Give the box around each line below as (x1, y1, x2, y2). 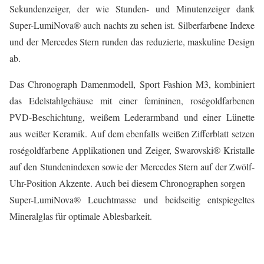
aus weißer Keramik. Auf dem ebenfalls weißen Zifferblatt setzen (9, 127, 255, 140)
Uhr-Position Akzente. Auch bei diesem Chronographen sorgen (9, 177, 245, 190)
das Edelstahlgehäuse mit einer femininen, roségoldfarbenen (9, 94, 255, 107)
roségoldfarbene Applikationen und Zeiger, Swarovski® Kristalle (9, 144, 255, 157)
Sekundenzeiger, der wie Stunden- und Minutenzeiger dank (9, 2, 255, 15)
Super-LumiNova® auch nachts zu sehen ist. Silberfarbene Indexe (9, 19, 255, 32)
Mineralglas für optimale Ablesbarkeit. (9, 210, 152, 223)
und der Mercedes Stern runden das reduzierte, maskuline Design (9, 35, 255, 48)
